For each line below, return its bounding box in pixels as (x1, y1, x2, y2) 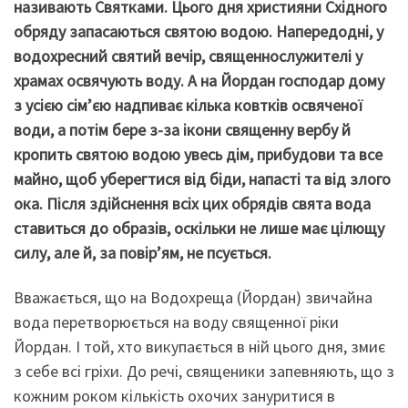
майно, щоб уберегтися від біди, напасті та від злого (14, 168, 391, 189)
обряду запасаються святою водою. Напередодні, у (14, 20, 383, 42)
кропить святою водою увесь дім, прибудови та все (14, 143, 382, 165)
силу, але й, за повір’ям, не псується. (14, 241, 271, 263)
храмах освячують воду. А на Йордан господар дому (14, 69, 384, 91)
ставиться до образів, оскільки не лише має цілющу (14, 217, 384, 239)
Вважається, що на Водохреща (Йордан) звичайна (14, 287, 372, 309)
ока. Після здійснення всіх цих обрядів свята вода (14, 192, 371, 214)
